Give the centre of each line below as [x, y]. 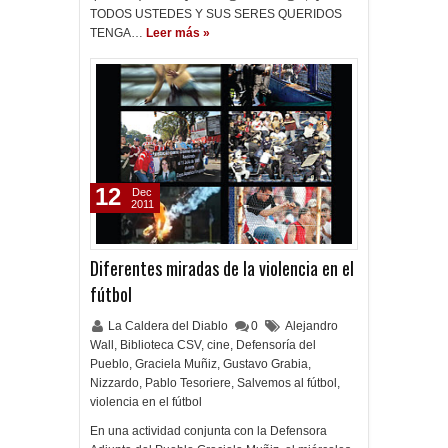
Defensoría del [276, 345]
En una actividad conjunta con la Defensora [208, 431]
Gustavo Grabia [265, 364]
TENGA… [116, 33]
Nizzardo [114, 383]
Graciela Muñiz [176, 364]
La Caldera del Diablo [169, 326]
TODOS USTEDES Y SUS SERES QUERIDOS [216, 14]
